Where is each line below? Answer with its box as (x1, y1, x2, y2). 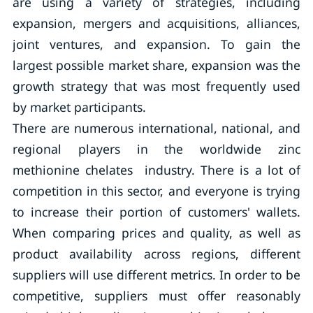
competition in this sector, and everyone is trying (12, 182, 301, 199)
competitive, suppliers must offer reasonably (12, 287, 301, 304)
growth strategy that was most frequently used (12, 78, 301, 94)
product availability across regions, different (12, 245, 301, 262)
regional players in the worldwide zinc (12, 140, 301, 157)
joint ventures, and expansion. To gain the (12, 36, 301, 52)
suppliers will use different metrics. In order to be (12, 266, 301, 283)
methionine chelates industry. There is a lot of (12, 161, 301, 178)
